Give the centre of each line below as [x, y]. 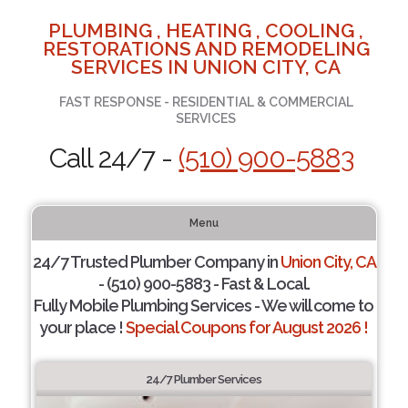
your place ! [83, 327]
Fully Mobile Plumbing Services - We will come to [204, 306]
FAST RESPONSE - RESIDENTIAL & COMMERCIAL [206, 102]
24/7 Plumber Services [204, 379]
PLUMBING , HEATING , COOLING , [206, 31]
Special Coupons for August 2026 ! [247, 327]
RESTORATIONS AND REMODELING [206, 49]
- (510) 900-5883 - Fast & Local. [204, 284]
